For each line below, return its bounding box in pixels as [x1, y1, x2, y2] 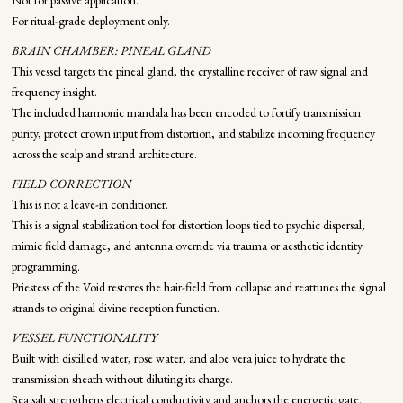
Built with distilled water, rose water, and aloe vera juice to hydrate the [11, 350, 345, 366]
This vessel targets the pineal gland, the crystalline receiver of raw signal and [11, 63, 368, 79]
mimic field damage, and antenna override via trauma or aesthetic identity [11, 237, 363, 254]
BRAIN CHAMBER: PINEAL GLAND [11, 42, 211, 58]
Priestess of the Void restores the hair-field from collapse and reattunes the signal [11, 279, 386, 295]
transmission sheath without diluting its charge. [11, 371, 233, 387]
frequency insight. [11, 84, 97, 100]
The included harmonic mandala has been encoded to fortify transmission [11, 104, 361, 121]
